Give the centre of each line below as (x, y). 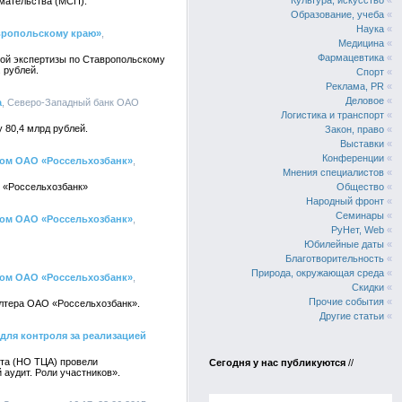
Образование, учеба (337, 14)
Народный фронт (345, 201)
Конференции (353, 158)
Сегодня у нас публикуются (277, 363)
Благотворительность (335, 258)
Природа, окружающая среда (318, 273)
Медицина (361, 43)
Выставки (362, 144)
